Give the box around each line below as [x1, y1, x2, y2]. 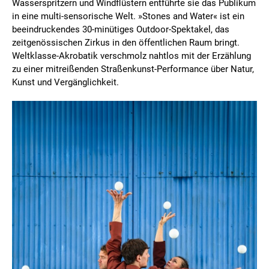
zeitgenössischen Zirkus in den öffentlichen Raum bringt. [12, 37, 240, 49]
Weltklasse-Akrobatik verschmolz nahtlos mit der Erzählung [12, 50, 251, 62]
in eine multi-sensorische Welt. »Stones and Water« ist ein [12, 11, 244, 22]
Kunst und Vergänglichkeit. [12, 77, 119, 88]
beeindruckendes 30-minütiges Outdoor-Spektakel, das [12, 24, 229, 35]
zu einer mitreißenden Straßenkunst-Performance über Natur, [12, 64, 254, 75]
